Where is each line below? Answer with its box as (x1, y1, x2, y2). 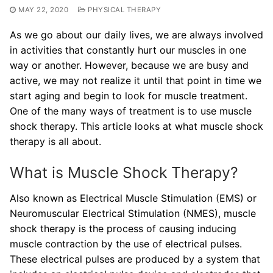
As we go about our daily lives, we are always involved (10, 28, 263, 41)
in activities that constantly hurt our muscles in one (10, 43, 246, 56)
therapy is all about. (10, 135, 101, 147)
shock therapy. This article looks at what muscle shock (10, 119, 263, 132)
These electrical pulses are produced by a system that (10, 252, 260, 265)
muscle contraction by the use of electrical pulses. (10, 237, 242, 250)
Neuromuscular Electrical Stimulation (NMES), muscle (10, 207, 256, 219)
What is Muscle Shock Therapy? (10, 163, 243, 182)
